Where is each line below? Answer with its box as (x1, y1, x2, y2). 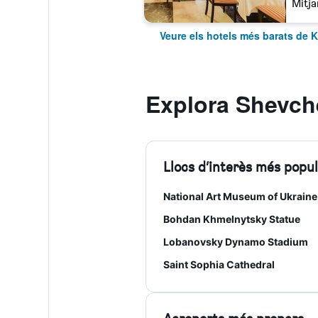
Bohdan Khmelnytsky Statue (163, 213, 300, 225)
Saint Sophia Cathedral (163, 258, 275, 270)
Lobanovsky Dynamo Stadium (163, 236, 308, 248)
